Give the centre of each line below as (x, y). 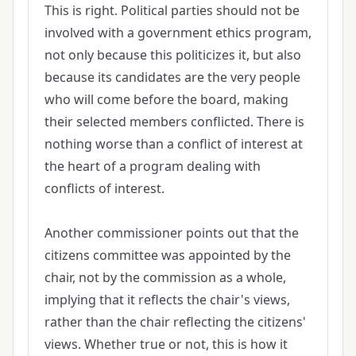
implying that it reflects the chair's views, (167, 299)
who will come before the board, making (166, 99)
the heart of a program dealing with (152, 166)
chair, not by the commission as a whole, (165, 277)
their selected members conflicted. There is (174, 121)
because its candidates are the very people (172, 77)
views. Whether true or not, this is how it (166, 344)
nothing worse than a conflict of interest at (173, 143)
